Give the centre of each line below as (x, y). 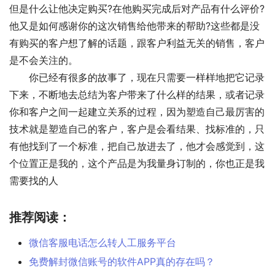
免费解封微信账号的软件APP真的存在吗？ (122, 262)
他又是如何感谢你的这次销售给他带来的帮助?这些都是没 (134, 26)
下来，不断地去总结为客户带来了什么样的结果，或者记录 (137, 95)
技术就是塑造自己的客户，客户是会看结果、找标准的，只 (137, 129)
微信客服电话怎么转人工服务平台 (103, 243)
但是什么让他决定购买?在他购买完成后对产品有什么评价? (137, 9)
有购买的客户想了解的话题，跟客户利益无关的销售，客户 (137, 43)
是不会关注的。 (44, 60)
